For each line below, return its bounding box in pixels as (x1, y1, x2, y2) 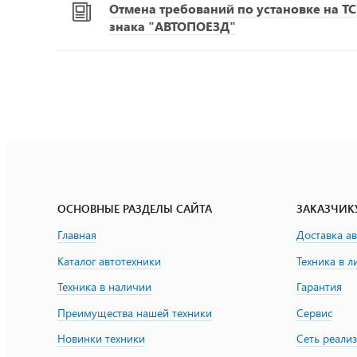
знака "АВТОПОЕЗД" (109, 18, 236, 34)
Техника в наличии (57, 279, 151, 295)
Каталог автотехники (57, 253, 161, 269)
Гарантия (296, 279, 342, 295)
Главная (57, 227, 96, 242)
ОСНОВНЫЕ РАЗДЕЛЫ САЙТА (57, 201, 212, 216)
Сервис (296, 304, 332, 320)
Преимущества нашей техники (57, 304, 212, 320)
